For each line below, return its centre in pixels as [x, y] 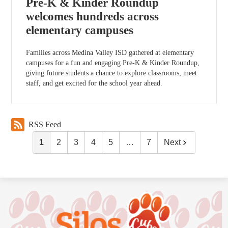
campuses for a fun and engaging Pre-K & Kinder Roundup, [113, 63]
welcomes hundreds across [93, 17]
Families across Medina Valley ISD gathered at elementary [110, 52]
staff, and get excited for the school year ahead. [94, 83]
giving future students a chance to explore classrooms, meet [112, 73]
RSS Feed [45, 125]
